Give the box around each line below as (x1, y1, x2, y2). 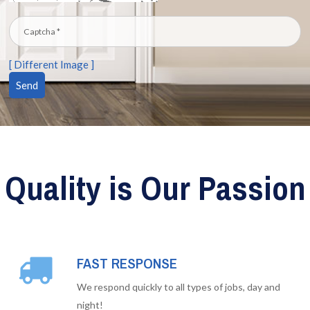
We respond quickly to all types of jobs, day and (77, 281, 281, 293)
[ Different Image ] (9, 58, 95, 71)
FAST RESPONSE (77, 253, 178, 274)
